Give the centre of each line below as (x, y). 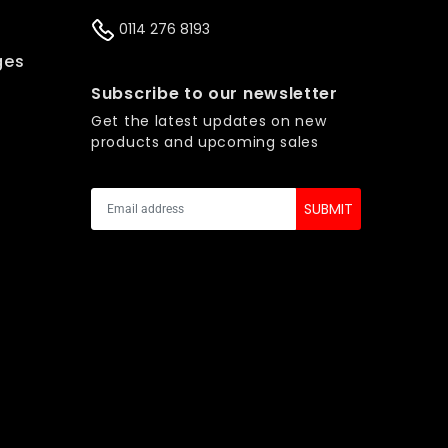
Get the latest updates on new (209, 121)
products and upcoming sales (205, 142)
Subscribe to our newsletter (214, 94)
